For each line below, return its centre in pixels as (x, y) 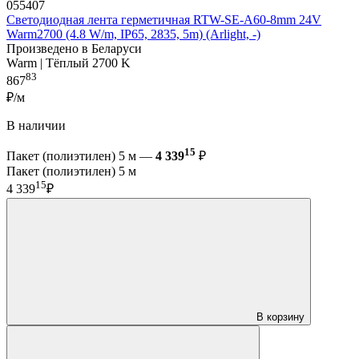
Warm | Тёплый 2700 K (69, 63)
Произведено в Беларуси (74, 48)
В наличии (36, 126)
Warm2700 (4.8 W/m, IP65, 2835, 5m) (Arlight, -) (133, 34)
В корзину (280, 317)
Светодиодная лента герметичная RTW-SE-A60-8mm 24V (164, 19)
